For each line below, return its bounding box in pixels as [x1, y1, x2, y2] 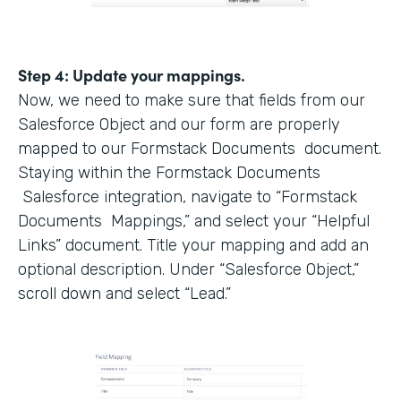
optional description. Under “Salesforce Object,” [18, 259, 359, 279]
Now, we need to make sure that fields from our [18, 90, 365, 110]
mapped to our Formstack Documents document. [18, 138, 381, 158]
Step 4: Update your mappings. [18, 63, 245, 86]
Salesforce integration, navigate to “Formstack [18, 186, 357, 207]
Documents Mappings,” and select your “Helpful [18, 210, 370, 231]
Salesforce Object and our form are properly [18, 114, 340, 134]
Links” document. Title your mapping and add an [18, 235, 369, 255]
